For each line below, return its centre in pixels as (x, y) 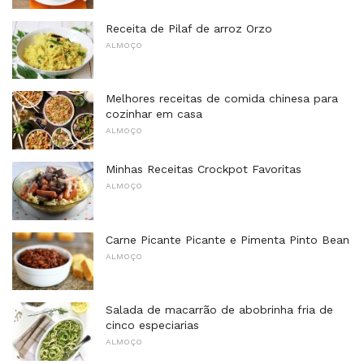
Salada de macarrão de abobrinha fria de (219, 310)
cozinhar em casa (154, 114)
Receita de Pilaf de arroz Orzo (189, 28)
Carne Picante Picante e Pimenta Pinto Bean (227, 239)
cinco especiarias (152, 325)
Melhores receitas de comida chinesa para (222, 99)
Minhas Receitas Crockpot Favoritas (204, 169)
